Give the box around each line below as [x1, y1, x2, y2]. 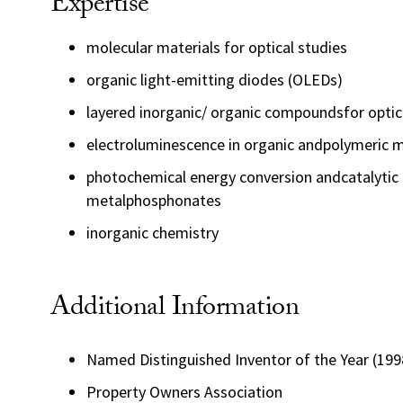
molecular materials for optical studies [86, 37, 347, 58]
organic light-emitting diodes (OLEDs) [86, 69, 343, 90]
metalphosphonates [86, 190, 221, 210]
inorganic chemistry [86, 222, 219, 243]
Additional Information [50, 287, 299, 333]
